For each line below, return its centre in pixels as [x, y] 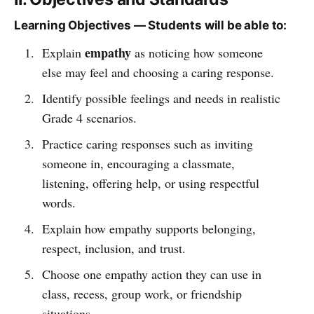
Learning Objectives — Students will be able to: [151, 25]
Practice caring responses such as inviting [147, 143]
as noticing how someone [197, 52]
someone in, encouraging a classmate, [138, 163]
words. [59, 202]
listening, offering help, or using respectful [150, 183]
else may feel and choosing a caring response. [158, 72]
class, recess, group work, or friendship [142, 293]
